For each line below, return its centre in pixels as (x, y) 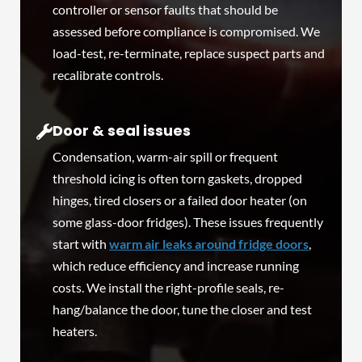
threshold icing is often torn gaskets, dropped (177, 179)
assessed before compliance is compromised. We (186, 31)
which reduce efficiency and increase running (176, 266)
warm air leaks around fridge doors (209, 244)
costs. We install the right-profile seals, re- (168, 288)
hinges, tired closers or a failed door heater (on (180, 200)
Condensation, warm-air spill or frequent (165, 157)
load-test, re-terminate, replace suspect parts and (189, 53)
